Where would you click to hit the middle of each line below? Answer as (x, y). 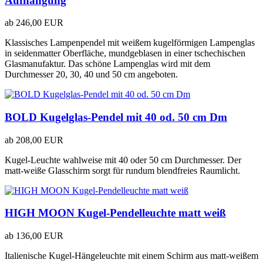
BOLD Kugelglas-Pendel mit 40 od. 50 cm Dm (116, 117)
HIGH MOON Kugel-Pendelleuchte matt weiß (115, 213)
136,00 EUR (40, 236)
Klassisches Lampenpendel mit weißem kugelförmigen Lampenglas (130, 43)
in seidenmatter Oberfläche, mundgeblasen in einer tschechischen (125, 53)
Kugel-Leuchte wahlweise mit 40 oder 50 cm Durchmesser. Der (123, 160)
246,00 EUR (40, 23)
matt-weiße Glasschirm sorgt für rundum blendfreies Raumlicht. (122, 170)
